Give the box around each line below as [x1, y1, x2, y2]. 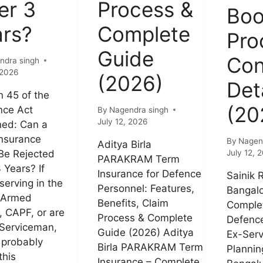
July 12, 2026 [97, 116, 147, 126]
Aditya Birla [97, 138, 151, 150]
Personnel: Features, [97, 182, 194, 194]
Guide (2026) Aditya [97, 226, 194, 238]
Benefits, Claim [97, 197, 168, 209]
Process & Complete [97, 211, 193, 224]
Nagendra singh [109, 104, 169, 114]
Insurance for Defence [97, 167, 201, 180]
